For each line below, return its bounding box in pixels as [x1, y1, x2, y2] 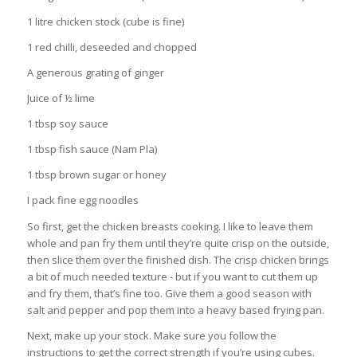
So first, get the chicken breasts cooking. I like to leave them [26, 218, 313, 233]
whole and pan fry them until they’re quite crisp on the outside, [26, 235, 329, 250]
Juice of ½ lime [26, 91, 95, 106]
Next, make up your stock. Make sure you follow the [26, 328, 277, 343]
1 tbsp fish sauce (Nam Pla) [26, 142, 157, 157]
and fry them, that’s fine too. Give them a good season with [26, 285, 312, 300]
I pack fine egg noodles [26, 193, 139, 208]
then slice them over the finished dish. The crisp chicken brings [26, 252, 329, 267]
